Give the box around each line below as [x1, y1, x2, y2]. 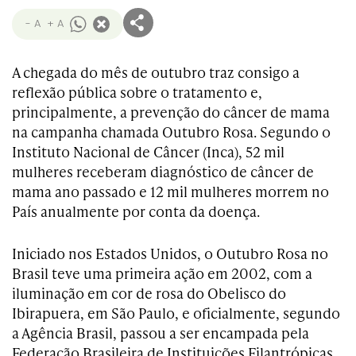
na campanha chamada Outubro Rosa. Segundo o [12, 122, 331, 141]
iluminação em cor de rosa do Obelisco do [12, 283, 286, 303]
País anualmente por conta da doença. [12, 201, 260, 221]
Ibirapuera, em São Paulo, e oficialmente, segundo [12, 303, 340, 323]
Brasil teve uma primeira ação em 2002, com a [12, 263, 312, 283]
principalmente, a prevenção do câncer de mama [12, 102, 330, 122]
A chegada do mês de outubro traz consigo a [12, 62, 300, 82]
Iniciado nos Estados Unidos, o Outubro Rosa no [12, 243, 328, 263]
